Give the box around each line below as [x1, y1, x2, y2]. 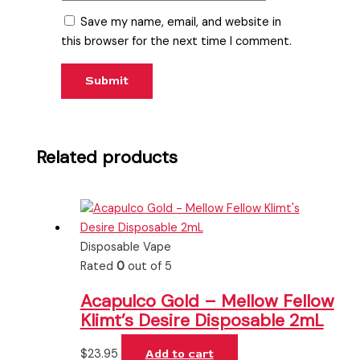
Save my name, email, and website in [80, 14, 282, 30]
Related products [36, 145, 178, 170]
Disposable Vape [80, 239, 171, 256]
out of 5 [124, 259, 172, 275]
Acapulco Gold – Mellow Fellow [80, 288, 334, 313]
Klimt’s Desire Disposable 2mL [80, 308, 324, 332]
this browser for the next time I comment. [61, 33, 292, 49]
